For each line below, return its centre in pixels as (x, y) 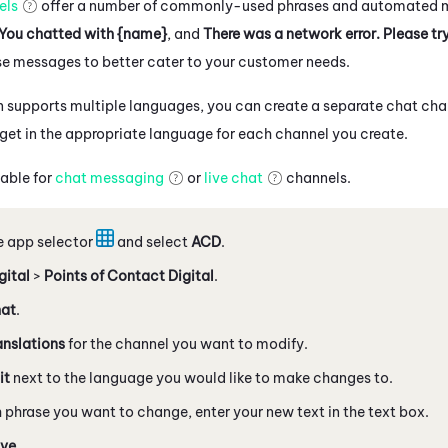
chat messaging (109, 177)
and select (152, 241)
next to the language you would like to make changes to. (201, 377)
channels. (317, 177)
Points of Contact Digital (129, 275)
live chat (233, 177)
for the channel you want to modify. (186, 343)
